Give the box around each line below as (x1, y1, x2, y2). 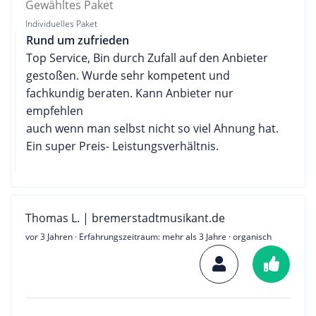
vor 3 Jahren (25, 230, 73, 243)
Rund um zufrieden (26, 32, 129, 48)
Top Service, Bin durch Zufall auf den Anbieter (26, 49, 268, 66)
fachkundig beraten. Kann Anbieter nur (26, 85, 233, 101)
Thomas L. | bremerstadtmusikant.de (25, 209, 225, 226)
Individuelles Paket (25, 17, 97, 30)
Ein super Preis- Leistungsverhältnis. (26, 138, 219, 154)
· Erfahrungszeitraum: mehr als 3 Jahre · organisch (73, 230, 272, 243)
